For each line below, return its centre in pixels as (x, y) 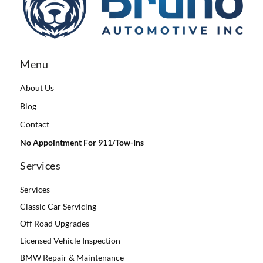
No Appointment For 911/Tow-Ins (82, 143)
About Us (37, 88)
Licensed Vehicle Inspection (70, 241)
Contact (35, 124)
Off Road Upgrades (55, 224)
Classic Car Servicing (58, 207)
